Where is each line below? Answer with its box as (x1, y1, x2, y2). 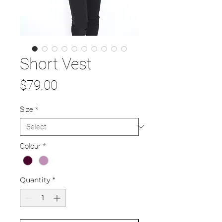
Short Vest (20, 54, 92, 73)
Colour (20, 141, 41, 151)
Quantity (20, 175, 51, 184)
